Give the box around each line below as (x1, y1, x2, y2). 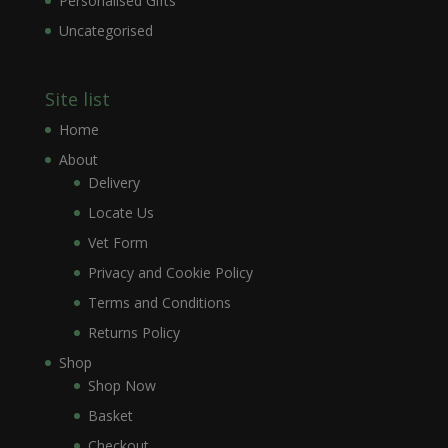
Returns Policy (87, 323, 180, 343)
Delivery (87, 173, 140, 193)
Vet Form (87, 233, 148, 253)
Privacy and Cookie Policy (87, 263, 253, 283)
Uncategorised (58, 20, 153, 40)
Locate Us (87, 203, 154, 223)
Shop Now (87, 376, 156, 396)
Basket (87, 406, 133, 426)
